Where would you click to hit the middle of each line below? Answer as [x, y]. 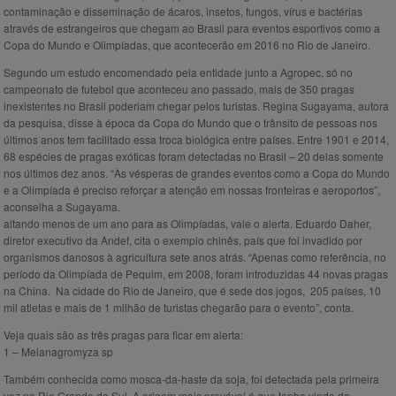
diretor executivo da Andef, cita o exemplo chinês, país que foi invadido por [183, 240]
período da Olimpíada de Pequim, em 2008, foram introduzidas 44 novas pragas [196, 274]
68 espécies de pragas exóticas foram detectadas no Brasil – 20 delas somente [194, 156]
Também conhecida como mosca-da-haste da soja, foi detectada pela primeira [191, 379]
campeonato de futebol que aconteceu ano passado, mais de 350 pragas [179, 89]
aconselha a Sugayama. [62, 207]
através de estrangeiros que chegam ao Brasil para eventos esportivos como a [192, 28]
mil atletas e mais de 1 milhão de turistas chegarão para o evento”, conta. [179, 308]
